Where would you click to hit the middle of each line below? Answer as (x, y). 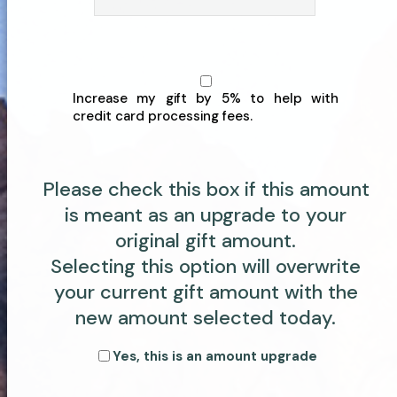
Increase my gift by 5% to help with (206, 98)
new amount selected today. (206, 317)
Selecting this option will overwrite (206, 266)
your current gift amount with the (206, 292)
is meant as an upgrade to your (206, 214)
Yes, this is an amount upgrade (214, 356)
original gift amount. (206, 240)
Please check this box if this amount (206, 189)
